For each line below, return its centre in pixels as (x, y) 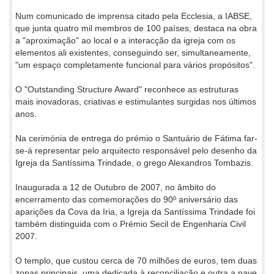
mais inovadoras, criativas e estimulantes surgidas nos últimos (136, 101)
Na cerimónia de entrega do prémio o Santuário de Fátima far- (136, 138)
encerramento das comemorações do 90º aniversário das (127, 199)
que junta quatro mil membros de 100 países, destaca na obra (136, 28)
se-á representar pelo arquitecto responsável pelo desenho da (136, 150)
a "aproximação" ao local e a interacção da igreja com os (125, 40)
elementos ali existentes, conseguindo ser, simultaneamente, (133, 52)
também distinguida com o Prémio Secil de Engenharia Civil (131, 224)
